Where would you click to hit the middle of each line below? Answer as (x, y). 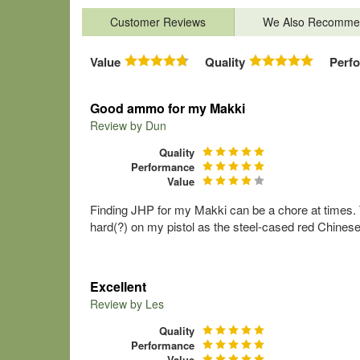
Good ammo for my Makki (168, 108)
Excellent (118, 286)
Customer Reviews (158, 22)
